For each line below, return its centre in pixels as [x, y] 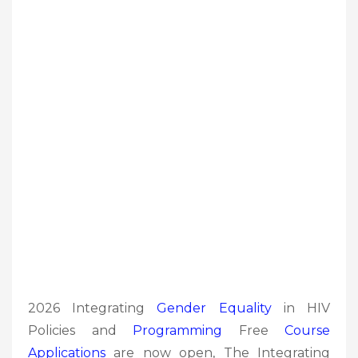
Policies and [80, 330]
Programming [177, 330]
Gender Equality [214, 308]
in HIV [301, 308]
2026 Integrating [93, 308]
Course [307, 330]
